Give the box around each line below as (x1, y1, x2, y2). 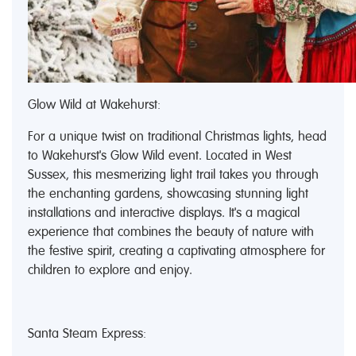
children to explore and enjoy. (28, 261, 192, 277)
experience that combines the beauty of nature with (28, 223, 314, 239)
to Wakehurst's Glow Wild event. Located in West (28, 147, 292, 163)
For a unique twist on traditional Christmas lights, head (28, 128, 327, 144)
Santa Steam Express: (28, 325, 146, 341)
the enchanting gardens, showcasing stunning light (28, 185, 308, 201)
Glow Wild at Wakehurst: (28, 96, 161, 112)
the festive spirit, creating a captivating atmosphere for (28, 242, 325, 258)
